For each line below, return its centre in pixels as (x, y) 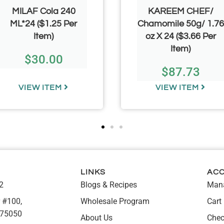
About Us (96, 217)
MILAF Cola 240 (43, 11)
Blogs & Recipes (108, 184)
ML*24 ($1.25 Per (43, 23)
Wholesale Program (115, 201)
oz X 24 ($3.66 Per (180, 36)
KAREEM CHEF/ (180, 11)
